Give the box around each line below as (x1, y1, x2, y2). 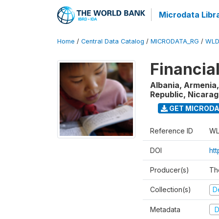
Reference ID (150, 127, 193, 135)
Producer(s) (150, 166, 189, 174)
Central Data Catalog (81, 38, 144, 45)
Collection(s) (150, 185, 191, 194)
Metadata (150, 205, 180, 214)
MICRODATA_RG (151, 38, 199, 45)
